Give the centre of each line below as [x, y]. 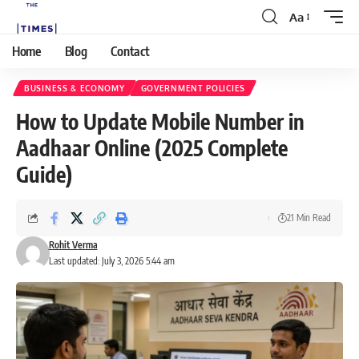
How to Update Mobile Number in [160, 121]
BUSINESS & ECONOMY [75, 88]
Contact [130, 51]
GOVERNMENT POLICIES [193, 88]
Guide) [44, 174]
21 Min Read [309, 218]
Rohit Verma [73, 245]
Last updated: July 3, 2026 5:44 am [111, 261]
